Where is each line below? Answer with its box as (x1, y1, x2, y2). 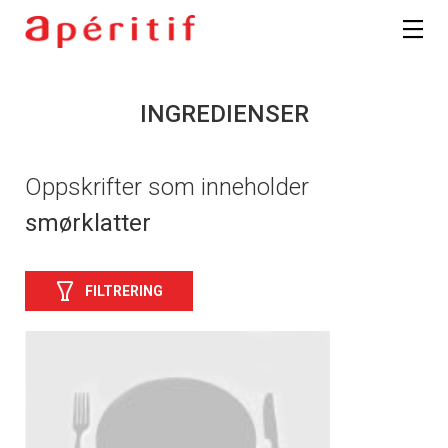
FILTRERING (85, 282, 163, 299)
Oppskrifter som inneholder (25, 173, 309, 202)
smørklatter (25, 209, 151, 238)
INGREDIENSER (139, 100, 309, 129)
